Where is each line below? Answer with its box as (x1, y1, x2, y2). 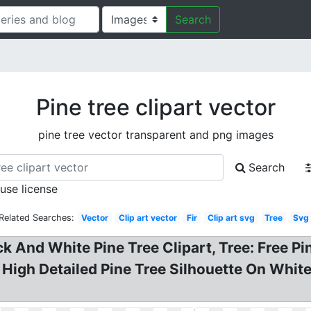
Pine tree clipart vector (35, 94, 276, 121)
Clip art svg (207, 212, 255, 223)
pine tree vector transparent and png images (37, 128, 274, 142)
